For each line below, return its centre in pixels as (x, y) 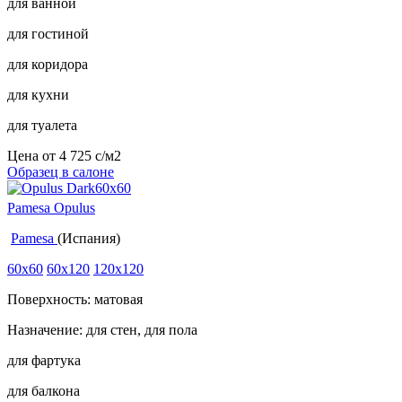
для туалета (42, 125)
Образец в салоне (61, 171)
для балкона (44, 390)
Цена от (33, 155)
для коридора (48, 64)
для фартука (44, 360)
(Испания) (89, 238)
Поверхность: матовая (75, 299)
